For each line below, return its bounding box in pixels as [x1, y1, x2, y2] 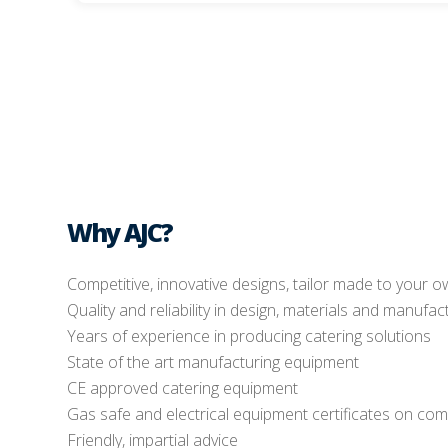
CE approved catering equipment [67, 377, 299, 400]
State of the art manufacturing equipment [67, 351, 360, 374]
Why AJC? [67, 215, 173, 250]
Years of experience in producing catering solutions [67, 325, 432, 348]
